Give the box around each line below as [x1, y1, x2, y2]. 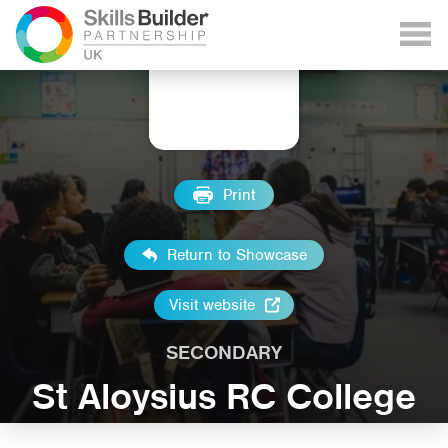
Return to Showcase [166, 245, 307, 265]
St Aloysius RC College [32, 374, 416, 419]
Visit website [168, 295, 255, 315]
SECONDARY [166, 340, 282, 364]
